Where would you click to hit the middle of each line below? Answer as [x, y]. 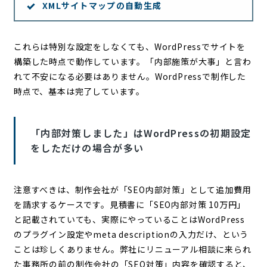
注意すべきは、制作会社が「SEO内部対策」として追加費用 [132, 189]
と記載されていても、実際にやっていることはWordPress [129, 219]
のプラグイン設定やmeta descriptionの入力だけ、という [131, 234]
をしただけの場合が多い [87, 148]
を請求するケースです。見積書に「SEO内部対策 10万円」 [130, 204]
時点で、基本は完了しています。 [79, 91]
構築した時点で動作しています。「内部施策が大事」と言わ [132, 61]
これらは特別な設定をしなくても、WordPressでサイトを [129, 46]
